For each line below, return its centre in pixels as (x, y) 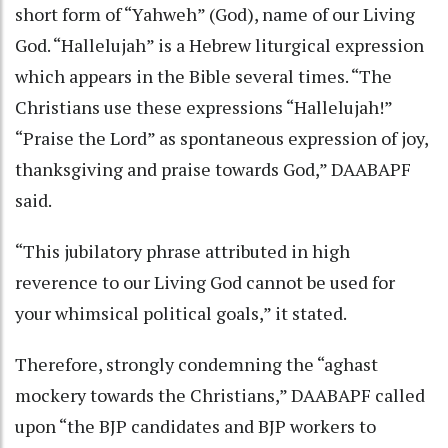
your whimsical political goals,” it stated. (182, 312)
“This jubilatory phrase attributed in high (182, 250)
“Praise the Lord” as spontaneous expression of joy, (221, 137)
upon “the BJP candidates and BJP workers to (195, 425)
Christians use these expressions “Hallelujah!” (203, 106)
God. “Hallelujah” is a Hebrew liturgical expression (219, 44)
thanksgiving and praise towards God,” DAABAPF (213, 168)
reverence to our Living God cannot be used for (205, 281)
